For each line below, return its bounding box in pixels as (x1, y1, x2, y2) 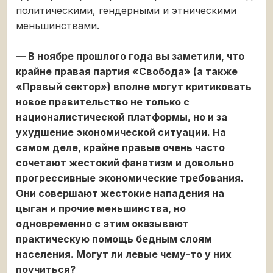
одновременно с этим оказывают (16, 217, 189, 230)
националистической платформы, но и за (16, 110, 227, 123)
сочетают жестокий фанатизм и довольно (16, 156, 234, 169)
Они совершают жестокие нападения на (16, 186, 224, 199)
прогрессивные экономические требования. (16, 171, 244, 184)
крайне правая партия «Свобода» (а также (16, 65, 238, 77)
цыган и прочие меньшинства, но (16, 202, 186, 214)
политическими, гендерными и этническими (16, 4, 236, 16)
